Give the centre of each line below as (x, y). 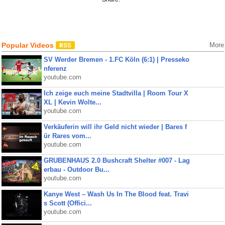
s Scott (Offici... (68, 203)
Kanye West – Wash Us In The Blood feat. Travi (116, 194)
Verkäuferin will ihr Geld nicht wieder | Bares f (115, 127)
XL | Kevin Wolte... (72, 102)
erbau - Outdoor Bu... (76, 170)
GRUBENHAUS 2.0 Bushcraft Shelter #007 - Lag (117, 160)
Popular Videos (28, 45)
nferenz (55, 69)
